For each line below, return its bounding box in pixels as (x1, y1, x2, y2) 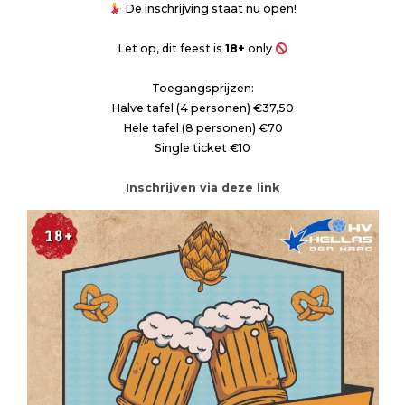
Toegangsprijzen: (151, 81, 254, 96)
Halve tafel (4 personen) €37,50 (111, 101, 294, 116)
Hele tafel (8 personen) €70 (122, 121, 283, 136)
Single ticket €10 (155, 141, 250, 155)
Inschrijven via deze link (126, 181, 279, 195)
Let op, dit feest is (117, 42, 225, 56)
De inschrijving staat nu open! (121, 2, 297, 16)
